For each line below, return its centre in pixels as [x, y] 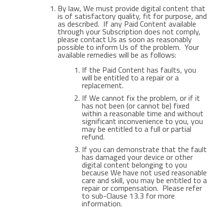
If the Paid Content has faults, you [139, 70]
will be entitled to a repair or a [130, 77]
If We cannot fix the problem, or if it [141, 98]
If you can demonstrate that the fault [144, 149]
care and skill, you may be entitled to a [144, 180]
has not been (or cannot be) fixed [135, 106]
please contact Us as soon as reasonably [124, 39]
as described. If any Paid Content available [127, 24]
